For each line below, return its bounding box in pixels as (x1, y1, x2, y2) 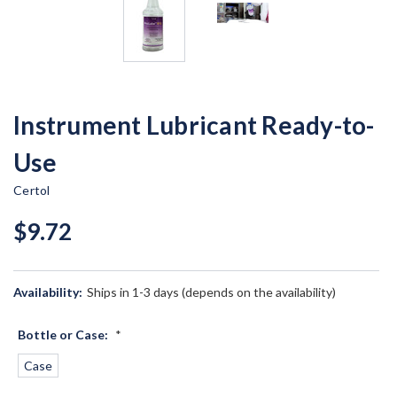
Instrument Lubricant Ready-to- (13, 110, 375, 140)
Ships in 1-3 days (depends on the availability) (86, 284, 336, 300)
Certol (13, 183, 51, 198)
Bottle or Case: (18, 327, 111, 342)
